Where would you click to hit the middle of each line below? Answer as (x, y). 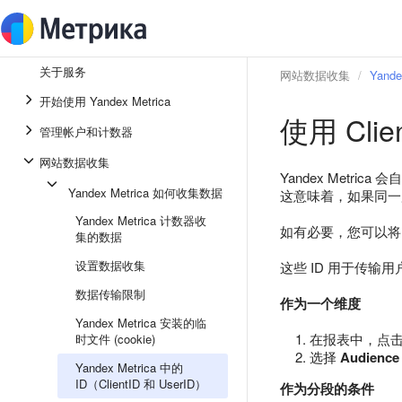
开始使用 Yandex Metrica (105, 101)
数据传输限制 (110, 294)
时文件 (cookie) (115, 339)
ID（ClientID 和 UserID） (141, 384)
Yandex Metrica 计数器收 (141, 220)
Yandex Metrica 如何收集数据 (145, 192)
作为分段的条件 (327, 389)
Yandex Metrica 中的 (129, 367)
